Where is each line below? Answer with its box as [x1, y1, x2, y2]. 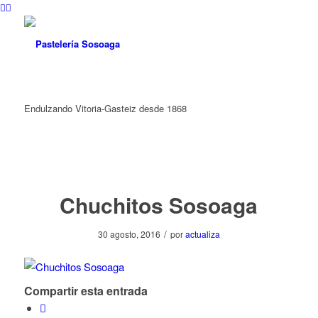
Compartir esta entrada [23, 282, 148, 299]
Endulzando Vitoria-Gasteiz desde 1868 [23, 102, 187, 116]
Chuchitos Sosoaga [60, 190, 258, 221]
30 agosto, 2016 [97, 228, 160, 241]
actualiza [185, 228, 220, 241]
